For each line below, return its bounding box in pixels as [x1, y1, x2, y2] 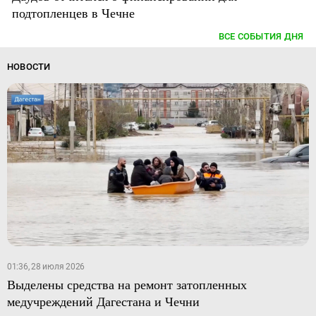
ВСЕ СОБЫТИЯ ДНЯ [218, 31, 304, 42]
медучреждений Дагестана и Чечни [6, 292, 200, 310]
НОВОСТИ [6, 61, 51, 73]
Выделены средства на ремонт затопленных [6, 275, 247, 293]
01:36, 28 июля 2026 [6, 261, 85, 272]
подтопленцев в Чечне [12, 4, 135, 22]
